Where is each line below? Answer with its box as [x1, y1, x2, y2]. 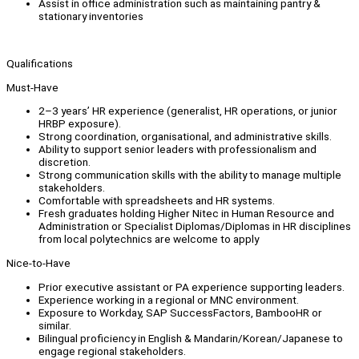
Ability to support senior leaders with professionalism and [38, 143, 317, 156]
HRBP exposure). [38, 117, 121, 131]
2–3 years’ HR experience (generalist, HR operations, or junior [38, 104, 337, 118]
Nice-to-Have [6, 256, 71, 269]
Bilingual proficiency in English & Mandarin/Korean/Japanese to [38, 331, 343, 345]
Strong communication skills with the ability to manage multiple [38, 168, 341, 182]
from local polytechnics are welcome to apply [38, 232, 259, 246]
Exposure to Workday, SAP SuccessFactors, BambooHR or [38, 305, 322, 319]
